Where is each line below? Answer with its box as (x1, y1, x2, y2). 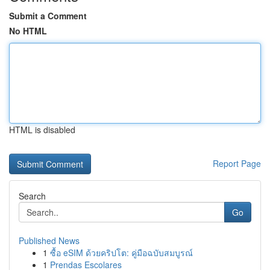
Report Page (213, 157, 261, 169)
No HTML (9, 25, 47, 37)
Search (19, 190, 46, 202)
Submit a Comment (9, 10, 87, 22)
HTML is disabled (9, 124, 75, 136)
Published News (19, 234, 80, 246)
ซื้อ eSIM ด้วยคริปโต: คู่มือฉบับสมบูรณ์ (50, 246, 193, 259)
